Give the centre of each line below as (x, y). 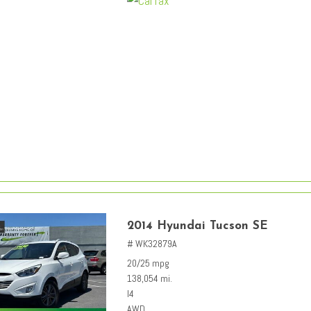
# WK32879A (152, 244)
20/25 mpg (148, 263)
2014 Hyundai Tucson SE (197, 226)
